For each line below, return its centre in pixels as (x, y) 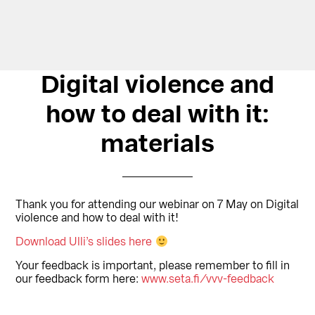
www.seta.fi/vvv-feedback (208, 279)
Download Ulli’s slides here (85, 242)
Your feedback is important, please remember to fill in (153, 266)
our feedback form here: (79, 279)
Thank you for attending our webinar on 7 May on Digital (157, 205)
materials (157, 144)
